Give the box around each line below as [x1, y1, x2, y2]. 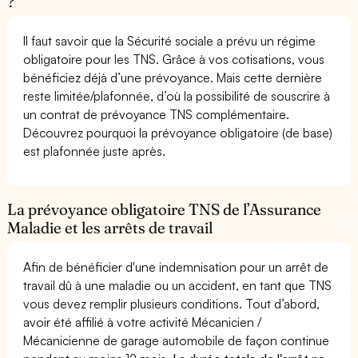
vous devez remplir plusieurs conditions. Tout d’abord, [23, 295, 320, 312]
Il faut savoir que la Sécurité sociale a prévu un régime [23, 32, 316, 49]
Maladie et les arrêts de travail [7, 217, 213, 237]
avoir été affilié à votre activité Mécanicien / [23, 313, 262, 330]
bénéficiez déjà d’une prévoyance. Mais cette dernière [23, 69, 323, 86]
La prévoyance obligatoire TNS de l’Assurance [7, 199, 322, 219]
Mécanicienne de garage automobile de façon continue [23, 332, 330, 348]
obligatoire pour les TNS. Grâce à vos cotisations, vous [23, 50, 325, 67]
